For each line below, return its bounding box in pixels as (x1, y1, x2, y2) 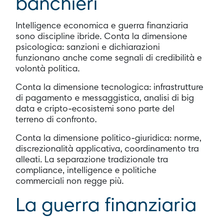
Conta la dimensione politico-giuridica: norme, (16, 134, 201, 143)
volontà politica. (16, 65, 80, 74)
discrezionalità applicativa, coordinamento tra (16, 145, 199, 154)
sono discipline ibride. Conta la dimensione (16, 32, 187, 42)
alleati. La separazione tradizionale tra (16, 155, 168, 165)
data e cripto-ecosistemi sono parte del (16, 105, 175, 114)
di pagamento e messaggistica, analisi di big (16, 94, 194, 103)
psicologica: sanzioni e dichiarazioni (16, 43, 160, 52)
